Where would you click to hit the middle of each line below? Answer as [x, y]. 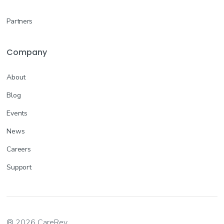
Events [17, 113]
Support [19, 167]
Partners [20, 21]
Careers [19, 149]
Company [27, 52]
